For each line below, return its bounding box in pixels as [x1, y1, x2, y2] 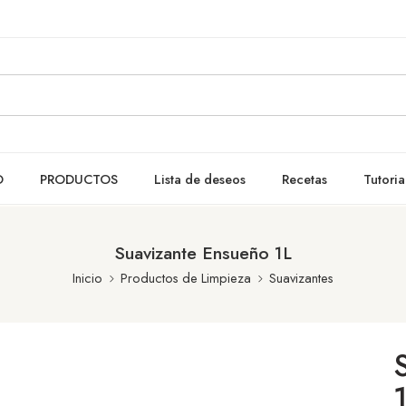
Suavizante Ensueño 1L [114, 240, 292, 266]
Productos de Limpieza [121, 268, 251, 287]
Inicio [72, 268, 102, 287]
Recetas [282, 169, 327, 188]
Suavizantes [269, 268, 333, 287]
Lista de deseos [154, 169, 246, 188]
